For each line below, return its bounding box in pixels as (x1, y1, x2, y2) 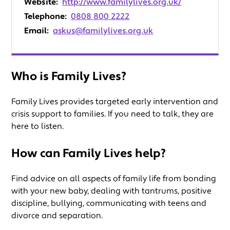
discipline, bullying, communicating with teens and (11, 198, 207, 209)
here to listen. (11, 121, 64, 132)
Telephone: (24, 11, 67, 22)
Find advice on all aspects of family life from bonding (11, 174, 217, 184)
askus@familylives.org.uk (53, 26, 154, 36)
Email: (24, 26, 49, 36)
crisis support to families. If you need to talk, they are (11, 109, 214, 120)
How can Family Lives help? (11, 146, 166, 162)
